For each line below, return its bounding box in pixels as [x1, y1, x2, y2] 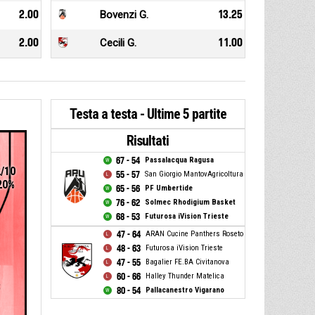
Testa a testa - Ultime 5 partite [69, 105, 226, 123]
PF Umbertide [144, 184, 193, 193]
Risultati [127, 132, 169, 150]
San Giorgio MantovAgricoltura [144, 169, 243, 179]
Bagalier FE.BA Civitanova [145, 257, 229, 267]
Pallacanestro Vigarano [145, 285, 224, 295]
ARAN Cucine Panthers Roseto [145, 229, 243, 239]
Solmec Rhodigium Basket [144, 198, 236, 207]
